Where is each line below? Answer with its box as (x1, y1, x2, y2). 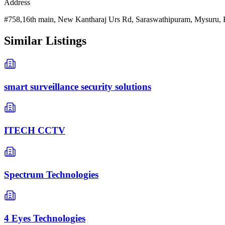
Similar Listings (4, 34, 86, 48)
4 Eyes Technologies (4, 212, 85, 223)
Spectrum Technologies (4, 169, 98, 180)
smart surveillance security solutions (4, 81, 151, 92)
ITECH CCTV (4, 125, 65, 136)
